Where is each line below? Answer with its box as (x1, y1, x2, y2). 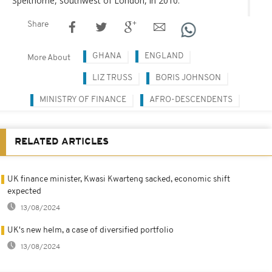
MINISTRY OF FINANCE (39, 95, 126, 104)
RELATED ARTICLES (15, 137, 109, 147)
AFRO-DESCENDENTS (149, 95, 233, 104)
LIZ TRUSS (92, 73, 132, 83)
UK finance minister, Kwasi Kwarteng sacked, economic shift (7, 174, 230, 184)
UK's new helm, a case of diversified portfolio (7, 225, 174, 235)
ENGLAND (144, 51, 183, 61)
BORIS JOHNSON (155, 73, 221, 83)
